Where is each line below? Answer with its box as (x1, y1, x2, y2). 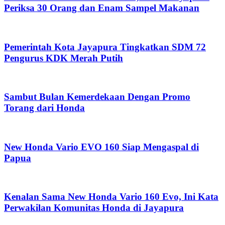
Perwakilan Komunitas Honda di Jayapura (4, 202, 184, 213)
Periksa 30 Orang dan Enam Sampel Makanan (4, 3, 199, 14)
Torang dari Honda (4, 102, 85, 114)
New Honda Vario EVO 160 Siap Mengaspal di (4, 141, 199, 152)
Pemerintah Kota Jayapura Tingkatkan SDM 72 (4, 41, 206, 52)
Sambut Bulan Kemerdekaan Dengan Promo (4, 91, 190, 102)
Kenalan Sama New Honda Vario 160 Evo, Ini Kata (4, 191, 218, 202)
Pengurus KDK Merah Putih (4, 52, 123, 63)
